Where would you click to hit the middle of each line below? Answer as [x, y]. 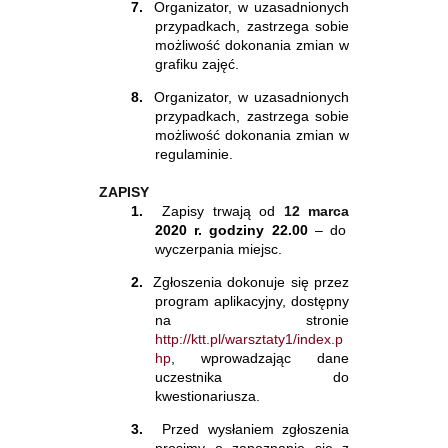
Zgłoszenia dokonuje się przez [251, 281]
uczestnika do [252, 376]
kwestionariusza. [207, 395]
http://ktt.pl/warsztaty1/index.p [249, 338]
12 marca [316, 210]
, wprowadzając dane [260, 357]
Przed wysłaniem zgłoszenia [256, 428]
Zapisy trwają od [223, 210]
